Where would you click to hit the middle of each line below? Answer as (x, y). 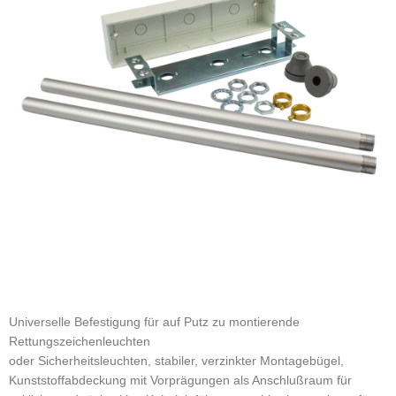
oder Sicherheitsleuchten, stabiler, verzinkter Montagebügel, (176, 361)
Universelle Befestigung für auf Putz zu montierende (154, 322)
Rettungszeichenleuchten (80, 341)
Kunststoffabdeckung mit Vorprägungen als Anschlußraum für (180, 380)
